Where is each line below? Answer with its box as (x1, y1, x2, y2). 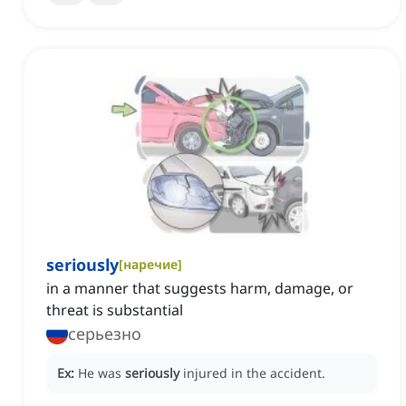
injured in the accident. (183, 364, 325, 382)
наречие (123, 256, 178, 274)
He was (78, 364, 125, 382)
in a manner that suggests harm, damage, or (46, 278, 353, 299)
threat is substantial (46, 300, 183, 321)
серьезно (68, 323, 141, 345)
